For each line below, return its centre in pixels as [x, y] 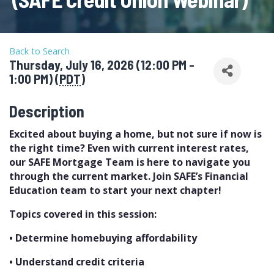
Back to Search [39, 51]
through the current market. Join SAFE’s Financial [129, 176]
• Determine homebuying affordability [104, 238]
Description [47, 111]
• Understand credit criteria [77, 261]
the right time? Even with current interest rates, [129, 148]
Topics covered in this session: [84, 214]
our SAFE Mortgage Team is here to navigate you [130, 162]
